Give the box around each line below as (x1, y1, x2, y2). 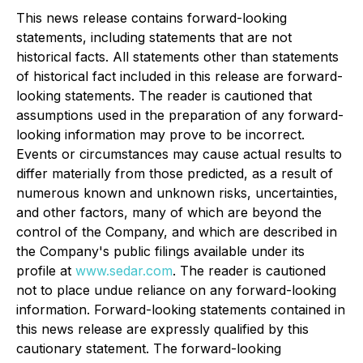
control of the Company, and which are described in (16, 224, 337, 241)
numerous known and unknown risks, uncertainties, (16, 185, 338, 202)
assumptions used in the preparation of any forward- (16, 107, 344, 124)
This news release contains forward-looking (16, 10, 287, 27)
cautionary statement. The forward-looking (16, 340, 281, 357)
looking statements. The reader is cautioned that (16, 88, 312, 105)
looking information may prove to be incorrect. (16, 126, 305, 143)
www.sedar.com (75, 263, 173, 280)
